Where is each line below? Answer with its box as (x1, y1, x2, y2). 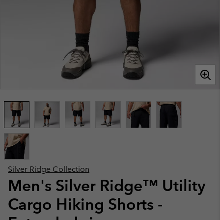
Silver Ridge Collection (8, 165, 89, 174)
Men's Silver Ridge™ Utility (8, 176, 205, 195)
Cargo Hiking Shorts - (8, 194, 163, 214)
